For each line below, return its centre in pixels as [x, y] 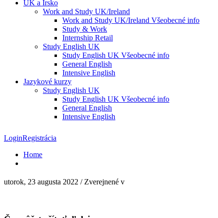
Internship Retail [88, 38]
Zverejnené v [104, 182]
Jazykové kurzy [47, 82]
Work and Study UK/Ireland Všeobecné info [131, 20]
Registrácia [39, 138]
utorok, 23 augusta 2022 [41, 182]
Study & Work [85, 29]
